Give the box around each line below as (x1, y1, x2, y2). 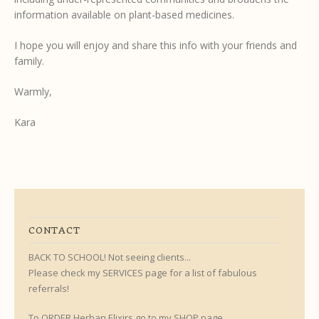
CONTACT (28, 224, 80, 236)
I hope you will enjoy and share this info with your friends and (14, 38, 297, 52)
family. (14, 53, 44, 68)
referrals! (28, 281, 69, 295)
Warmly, (14, 84, 52, 98)
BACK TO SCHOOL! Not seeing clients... (28, 250, 191, 263)
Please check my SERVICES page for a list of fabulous (28, 266, 257, 279)
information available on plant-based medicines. (14, 7, 234, 21)
